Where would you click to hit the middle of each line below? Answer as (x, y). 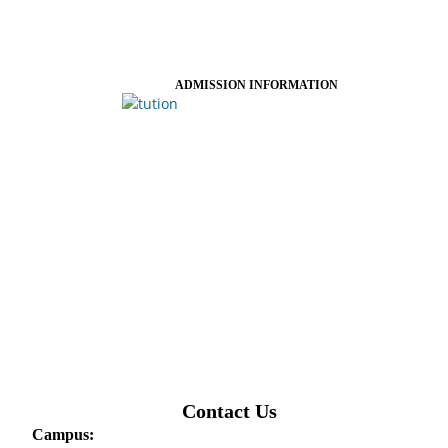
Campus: (62, 434)
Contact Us (229, 410)
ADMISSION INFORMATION (257, 84)
